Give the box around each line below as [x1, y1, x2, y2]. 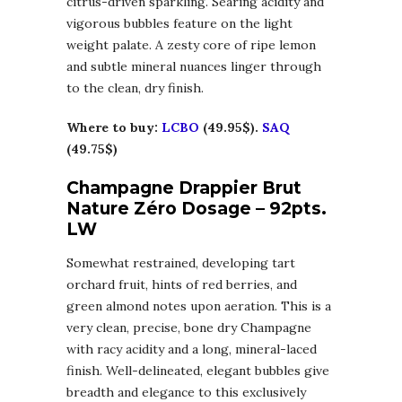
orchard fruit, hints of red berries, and [66, 276, 297, 293]
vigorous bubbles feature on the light [66, 15, 293, 32]
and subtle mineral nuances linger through [66, 58, 321, 75]
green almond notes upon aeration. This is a [66, 298, 331, 315]
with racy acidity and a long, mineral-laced [66, 341, 317, 358]
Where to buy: [66, 119, 162, 136]
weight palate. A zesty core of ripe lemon [66, 37, 316, 54]
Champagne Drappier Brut [66, 178, 301, 199]
